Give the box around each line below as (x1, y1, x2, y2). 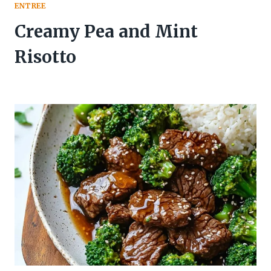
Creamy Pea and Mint (15, 21, 198, 43)
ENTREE (15, 1, 46, 11)
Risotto (15, 46, 76, 68)
